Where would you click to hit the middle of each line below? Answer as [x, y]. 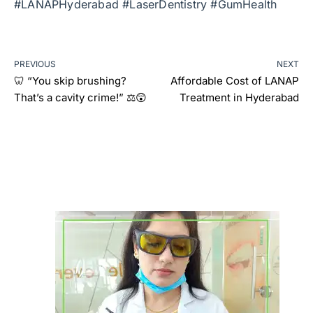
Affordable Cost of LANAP [235, 80]
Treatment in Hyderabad [239, 97]
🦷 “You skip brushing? [70, 80]
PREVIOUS [35, 64]
